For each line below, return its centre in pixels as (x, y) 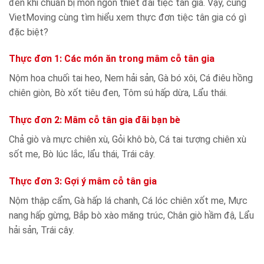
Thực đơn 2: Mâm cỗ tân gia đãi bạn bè (95, 120)
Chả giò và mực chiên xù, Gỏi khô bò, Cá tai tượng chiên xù (128, 140)
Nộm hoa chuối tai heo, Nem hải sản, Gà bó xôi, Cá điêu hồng (131, 78)
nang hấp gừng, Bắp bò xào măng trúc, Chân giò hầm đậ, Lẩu (131, 216)
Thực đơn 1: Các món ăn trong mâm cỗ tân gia (112, 59)
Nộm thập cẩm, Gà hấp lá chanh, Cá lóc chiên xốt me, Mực (128, 201)
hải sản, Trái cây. (42, 230)
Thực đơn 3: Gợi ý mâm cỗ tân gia (83, 181)
